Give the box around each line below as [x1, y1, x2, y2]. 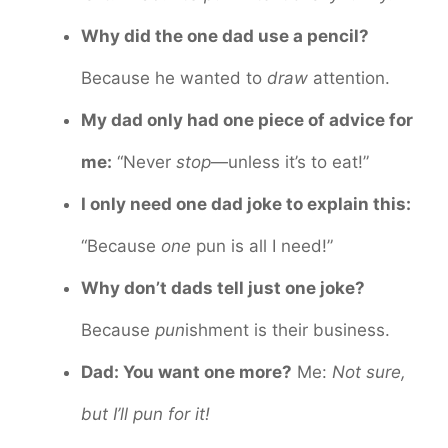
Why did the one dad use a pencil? [81, 25, 369, 46]
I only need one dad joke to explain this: [81, 193, 411, 214]
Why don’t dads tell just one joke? [81, 277, 365, 298]
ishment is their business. [185, 319, 390, 340]
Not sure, [332, 361, 406, 382]
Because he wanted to [81, 67, 267, 88]
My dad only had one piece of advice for [81, 109, 413, 130]
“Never [112, 151, 176, 172]
